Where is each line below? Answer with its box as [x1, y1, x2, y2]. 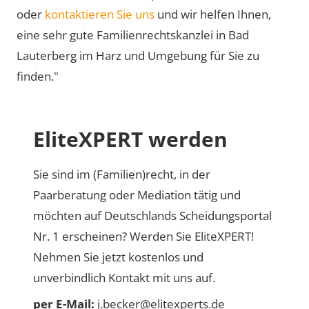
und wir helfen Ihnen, [154, 6, 271, 22]
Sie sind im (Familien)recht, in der [33, 166, 210, 182]
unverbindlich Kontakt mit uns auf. [33, 270, 215, 286]
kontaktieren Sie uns [45, 6, 154, 22]
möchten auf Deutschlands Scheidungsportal [33, 208, 272, 223]
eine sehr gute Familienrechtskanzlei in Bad [17, 27, 249, 43]
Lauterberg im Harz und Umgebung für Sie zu [17, 48, 259, 63]
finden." [17, 68, 59, 84]
